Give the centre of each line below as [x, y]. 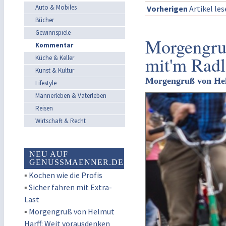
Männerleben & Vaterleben [71, 96]
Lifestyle [46, 83]
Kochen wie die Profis [66, 175]
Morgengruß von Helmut [72, 211]
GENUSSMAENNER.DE [76, 162]
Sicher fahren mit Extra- [70, 187]
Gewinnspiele [53, 33]
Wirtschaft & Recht [61, 121]
